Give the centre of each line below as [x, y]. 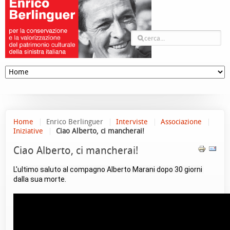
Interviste [132, 122]
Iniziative [28, 131]
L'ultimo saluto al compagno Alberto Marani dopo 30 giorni [108, 169]
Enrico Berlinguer [75, 122]
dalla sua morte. [40, 179]
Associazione [181, 122]
